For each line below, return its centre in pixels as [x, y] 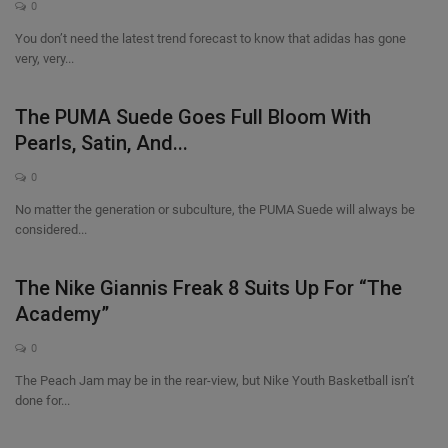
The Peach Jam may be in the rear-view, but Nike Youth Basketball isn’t [214, 380]
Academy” [62, 314]
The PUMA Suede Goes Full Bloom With [193, 117]
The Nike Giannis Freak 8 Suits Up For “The [208, 288]
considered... [51, 229]
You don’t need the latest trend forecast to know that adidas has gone [210, 38]
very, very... [44, 58]
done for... [42, 400]
